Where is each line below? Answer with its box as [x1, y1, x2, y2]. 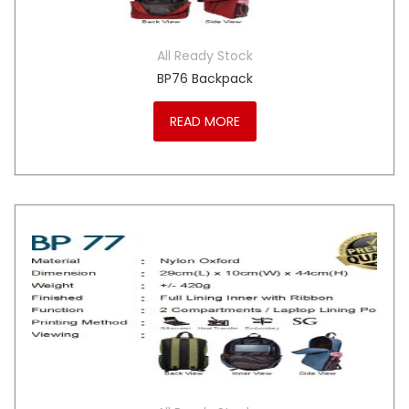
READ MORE [169, 112, 240, 131]
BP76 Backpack [156, 69, 253, 88]
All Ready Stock [156, 47, 253, 65]
